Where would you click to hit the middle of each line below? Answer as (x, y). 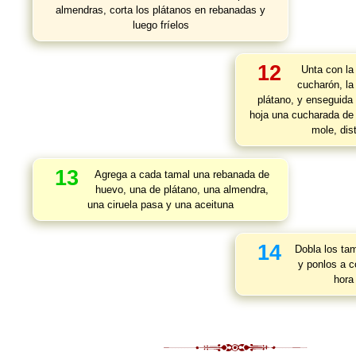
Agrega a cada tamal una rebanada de (182, 174)
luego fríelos (161, 25)
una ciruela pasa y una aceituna (161, 205)
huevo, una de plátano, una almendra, (182, 190)
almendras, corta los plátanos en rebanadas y (161, 10)
